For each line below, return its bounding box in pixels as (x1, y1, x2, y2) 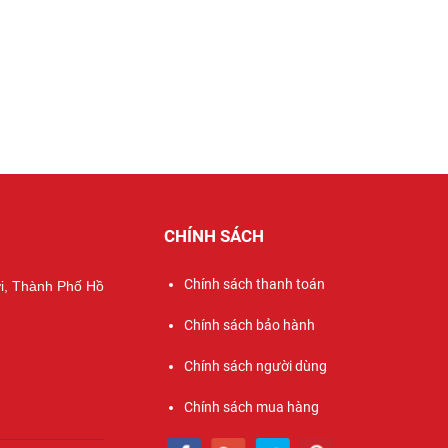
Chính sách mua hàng (184, 399, 319, 416)
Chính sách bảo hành (184, 317, 315, 334)
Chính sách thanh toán (184, 276, 325, 293)
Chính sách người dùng (184, 358, 327, 375)
